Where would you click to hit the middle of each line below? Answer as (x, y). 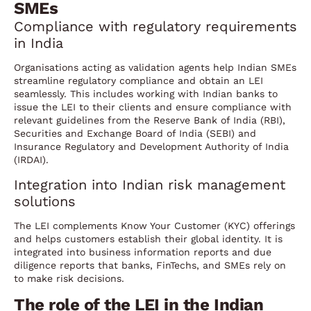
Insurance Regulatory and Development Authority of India (151, 146)
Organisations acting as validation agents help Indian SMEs (155, 67)
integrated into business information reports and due (143, 252)
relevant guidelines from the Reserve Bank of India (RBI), (150, 120)
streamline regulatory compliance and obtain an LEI (138, 80)
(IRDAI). (31, 159)
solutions (45, 201)
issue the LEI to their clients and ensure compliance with (153, 107)
